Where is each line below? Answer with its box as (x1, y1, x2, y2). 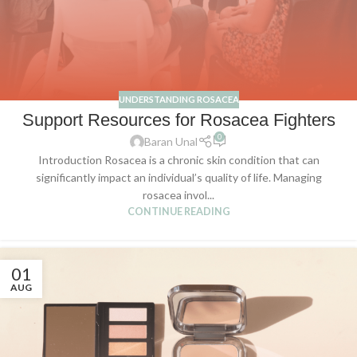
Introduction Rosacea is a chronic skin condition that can (37, 153, 320, 167)
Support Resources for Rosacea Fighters (22, 110, 335, 131)
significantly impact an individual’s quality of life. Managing (35, 171, 322, 185)
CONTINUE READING (127, 206, 230, 218)
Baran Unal (144, 135, 198, 149)
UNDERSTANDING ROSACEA (118, 93, 239, 104)
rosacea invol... (143, 188, 214, 202)
